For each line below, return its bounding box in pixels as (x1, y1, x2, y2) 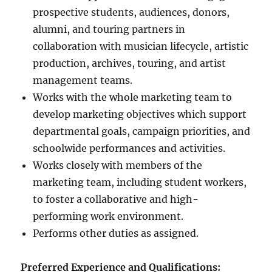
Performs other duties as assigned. (33, 227, 199, 240)
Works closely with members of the (33, 159, 203, 172)
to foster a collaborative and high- (33, 193, 199, 206)
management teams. (33, 74, 133, 87)
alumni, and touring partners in (33, 23, 186, 36)
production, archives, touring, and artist (33, 57, 226, 70)
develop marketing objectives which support (33, 108, 247, 121)
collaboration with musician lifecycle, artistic (33, 40, 249, 53)
